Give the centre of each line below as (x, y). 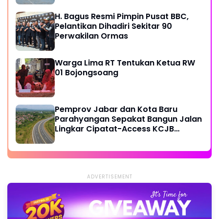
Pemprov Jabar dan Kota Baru (116, 109)
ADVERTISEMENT (109, 176)
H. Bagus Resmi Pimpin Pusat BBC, (122, 16)
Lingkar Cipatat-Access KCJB (114, 129)
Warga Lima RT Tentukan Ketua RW (125, 63)
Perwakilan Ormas (91, 36)
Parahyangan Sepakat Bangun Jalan (128, 119)
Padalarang (78, 138)
